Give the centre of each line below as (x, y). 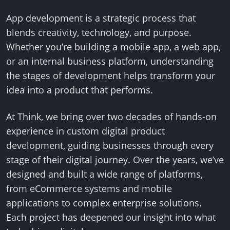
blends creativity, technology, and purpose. (99, 32)
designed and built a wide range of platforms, (104, 174)
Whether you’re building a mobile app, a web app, (113, 47)
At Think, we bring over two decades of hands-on (111, 117)
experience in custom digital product (85, 131)
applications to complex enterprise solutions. (104, 203)
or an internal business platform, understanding (110, 61)
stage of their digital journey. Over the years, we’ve (115, 160)
